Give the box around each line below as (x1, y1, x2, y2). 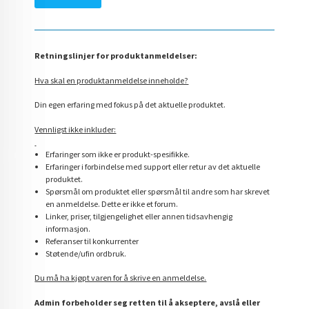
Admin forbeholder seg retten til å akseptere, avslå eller (34, 297, 261, 308)
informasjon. (45, 223, 90, 234)
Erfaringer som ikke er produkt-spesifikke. (45, 148, 190, 159)
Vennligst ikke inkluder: (34, 123, 117, 134)
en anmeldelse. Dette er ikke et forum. (45, 198, 178, 209)
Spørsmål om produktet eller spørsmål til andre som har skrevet (45, 186, 270, 197)
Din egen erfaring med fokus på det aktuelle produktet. (34, 99, 226, 110)
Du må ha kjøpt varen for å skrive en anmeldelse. (34, 272, 207, 283)
